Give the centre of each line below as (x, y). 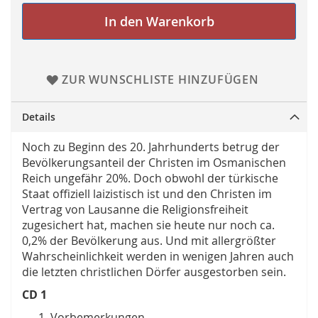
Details (39, 117)
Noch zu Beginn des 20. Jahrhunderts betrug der (151, 147)
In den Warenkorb (159, 22)
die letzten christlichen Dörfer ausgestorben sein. (154, 272)
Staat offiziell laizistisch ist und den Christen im (147, 194)
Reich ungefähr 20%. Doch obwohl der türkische (150, 179)
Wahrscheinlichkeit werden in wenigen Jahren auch (158, 257)
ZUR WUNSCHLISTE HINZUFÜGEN (160, 80)
